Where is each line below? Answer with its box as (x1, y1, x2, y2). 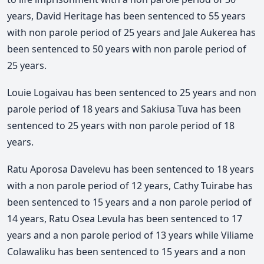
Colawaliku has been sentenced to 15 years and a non (7, 245, 246, 258)
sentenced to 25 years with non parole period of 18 (7, 119, 235, 133)
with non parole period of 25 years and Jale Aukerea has (7, 26, 256, 39)
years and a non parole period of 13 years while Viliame (7, 228, 253, 242)
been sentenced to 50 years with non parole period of (7, 42, 246, 56)
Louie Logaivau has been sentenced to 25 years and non (7, 86, 256, 100)
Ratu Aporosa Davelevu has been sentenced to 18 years (7, 162, 254, 176)
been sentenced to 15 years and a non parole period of (7, 195, 252, 209)
